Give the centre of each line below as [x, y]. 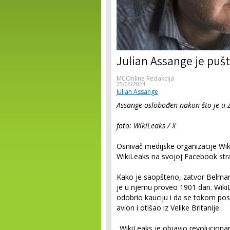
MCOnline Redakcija [145, 78]
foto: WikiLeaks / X [146, 126]
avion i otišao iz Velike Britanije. [169, 208]
